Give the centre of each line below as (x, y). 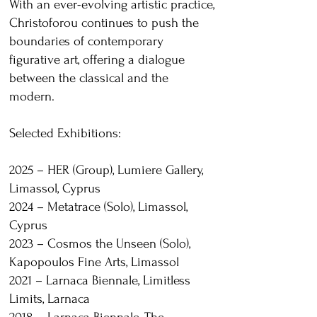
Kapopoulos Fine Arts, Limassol (94, 262)
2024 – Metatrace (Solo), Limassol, (98, 207)
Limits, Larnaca (50, 299)
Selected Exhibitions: (65, 133)
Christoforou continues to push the (104, 23)
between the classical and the (89, 78)
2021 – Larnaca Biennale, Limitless (100, 281)
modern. (32, 97)
